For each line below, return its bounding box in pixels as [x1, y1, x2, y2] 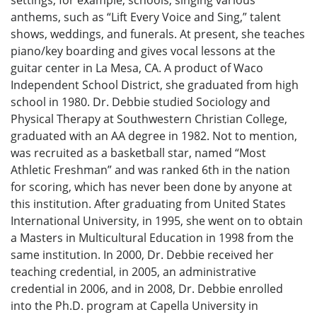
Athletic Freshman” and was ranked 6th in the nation [11, 162, 290, 178]
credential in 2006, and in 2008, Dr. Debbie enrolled [11, 281, 283, 297]
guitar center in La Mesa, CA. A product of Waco [11, 60, 263, 76]
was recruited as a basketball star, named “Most [11, 145, 266, 161]
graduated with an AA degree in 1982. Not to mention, [11, 128, 297, 144]
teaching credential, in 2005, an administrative [11, 264, 256, 280]
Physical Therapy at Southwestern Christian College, [11, 111, 287, 127]
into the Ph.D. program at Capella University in [11, 298, 258, 314]
